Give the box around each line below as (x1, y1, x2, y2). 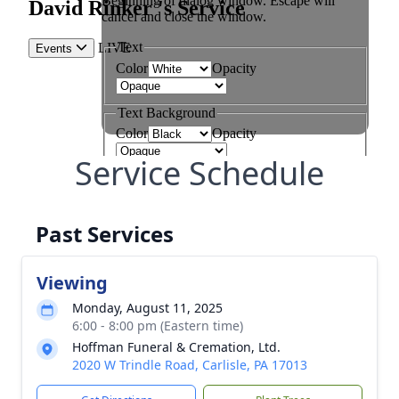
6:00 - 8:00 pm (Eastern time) (72, 317, 243, 334)
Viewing (37, 271, 108, 295)
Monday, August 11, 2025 (72, 299, 223, 316)
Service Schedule (75, 151, 324, 195)
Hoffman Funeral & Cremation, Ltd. (72, 338, 281, 355)
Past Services (36, 219, 174, 248)
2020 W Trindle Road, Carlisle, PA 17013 (72, 356, 307, 373)
